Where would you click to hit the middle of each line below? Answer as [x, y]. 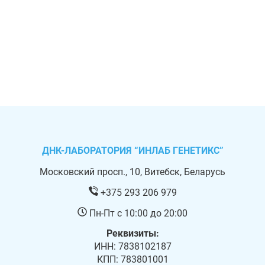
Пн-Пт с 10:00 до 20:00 [137, 213]
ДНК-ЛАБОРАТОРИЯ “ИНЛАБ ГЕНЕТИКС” [132, 151]
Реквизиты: [132, 234]
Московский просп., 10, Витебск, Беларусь [132, 172]
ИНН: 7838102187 [132, 247]
